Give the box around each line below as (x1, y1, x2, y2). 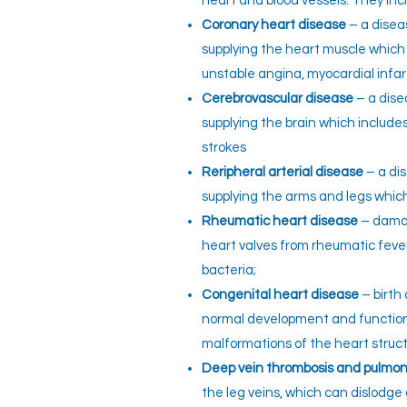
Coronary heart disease (202, 18, 346, 32)
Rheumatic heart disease (202, 214, 358, 228)
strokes (202, 141, 246, 154)
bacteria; (202, 263, 256, 277)
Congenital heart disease (202, 288, 359, 302)
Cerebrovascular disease (202, 92, 353, 105)
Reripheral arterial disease (202, 165, 363, 179)
